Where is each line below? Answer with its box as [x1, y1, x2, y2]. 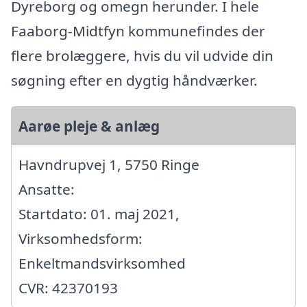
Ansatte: [19, 180, 75, 199]
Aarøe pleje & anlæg [19, 116, 160, 136]
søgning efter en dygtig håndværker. [11, 71, 258, 90]
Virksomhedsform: [19, 229, 143, 249]
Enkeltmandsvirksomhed [19, 254, 186, 273]
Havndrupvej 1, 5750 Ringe [19, 155, 199, 175]
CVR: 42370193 [19, 278, 118, 298]
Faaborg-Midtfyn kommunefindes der [11, 21, 265, 41]
